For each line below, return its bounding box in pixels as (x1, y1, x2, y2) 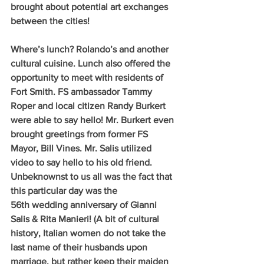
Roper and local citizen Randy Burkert (11, 100, 168, 111)
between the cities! (11, 15, 90, 26)
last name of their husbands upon (11, 242, 150, 252)
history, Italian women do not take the (11, 227, 168, 238)
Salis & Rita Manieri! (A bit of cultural (11, 213, 161, 224)
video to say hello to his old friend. (11, 157, 154, 167)
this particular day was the (11, 185, 120, 196)
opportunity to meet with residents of (11, 72, 166, 82)
